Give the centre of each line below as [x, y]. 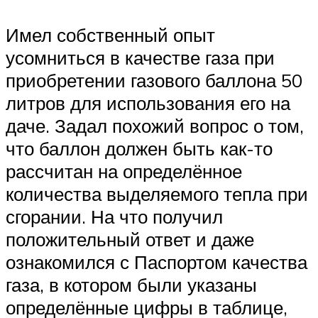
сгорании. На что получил [114, 216]
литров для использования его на [148, 103]
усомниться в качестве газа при [140, 57]
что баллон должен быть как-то [139, 148]
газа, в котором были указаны [131, 284]
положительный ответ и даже [130, 239]
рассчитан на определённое [124, 171]
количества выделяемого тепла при [157, 193]
